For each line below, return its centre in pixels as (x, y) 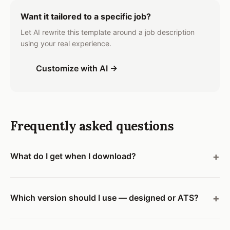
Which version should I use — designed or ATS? (104, 198)
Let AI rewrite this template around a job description (108, 32)
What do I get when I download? (73, 156)
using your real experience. (66, 43)
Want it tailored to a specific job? (86, 17)
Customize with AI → (77, 68)
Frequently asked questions (92, 126)
